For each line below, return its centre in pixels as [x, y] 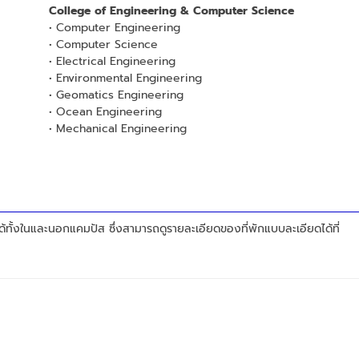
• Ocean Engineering [105, 111]
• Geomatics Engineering [116, 95]
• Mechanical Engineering [117, 128]
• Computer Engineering [114, 27]
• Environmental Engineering [125, 78]
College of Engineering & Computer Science [171, 10]
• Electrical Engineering [112, 61]
